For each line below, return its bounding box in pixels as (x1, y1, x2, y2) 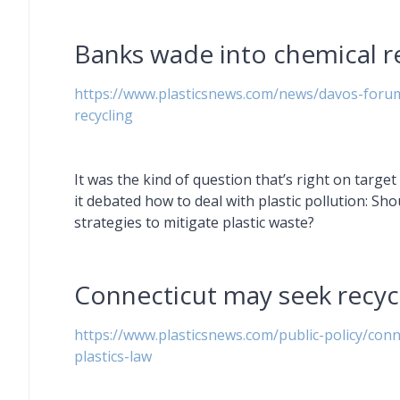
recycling (74, 105, 133, 125)
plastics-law (74, 346, 152, 366)
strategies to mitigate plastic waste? (74, 212, 314, 232)
